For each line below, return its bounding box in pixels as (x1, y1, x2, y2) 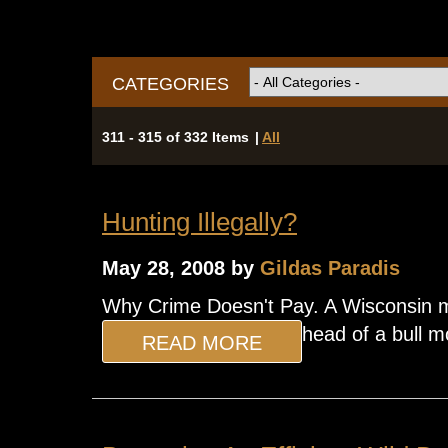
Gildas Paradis (260, 256, 400, 279)
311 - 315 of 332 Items (102, 128, 249, 145)
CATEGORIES (112, 73, 229, 94)
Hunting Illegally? (102, 206, 297, 237)
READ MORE (142, 331, 262, 354)
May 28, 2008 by (102, 256, 260, 279)
